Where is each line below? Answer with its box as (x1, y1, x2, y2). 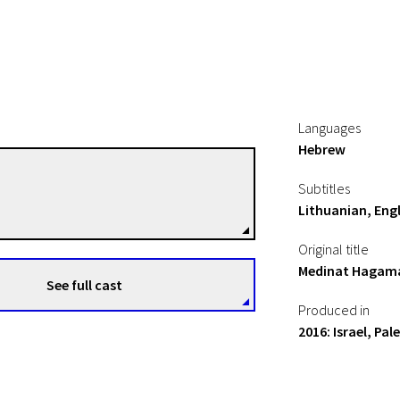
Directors (18, 196, 71, 213)
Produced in (298, 301, 370, 319)
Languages (298, 119, 361, 137)
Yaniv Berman (18, 172, 127, 194)
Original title (298, 240, 369, 258)
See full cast (46, 276, 122, 294)
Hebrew (298, 140, 346, 158)
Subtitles (298, 179, 350, 197)
